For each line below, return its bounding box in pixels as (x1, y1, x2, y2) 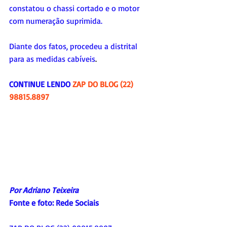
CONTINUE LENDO (9, 79, 72, 89)
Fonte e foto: (9, 198, 56, 208)
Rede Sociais (56, 198, 99, 208)
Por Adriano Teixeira (9, 185, 79, 196)
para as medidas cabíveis (9, 53, 95, 64)
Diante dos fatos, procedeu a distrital (9, 41, 139, 51)
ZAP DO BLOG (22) (72, 79, 135, 89)
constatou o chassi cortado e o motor (9, 3, 141, 13)
